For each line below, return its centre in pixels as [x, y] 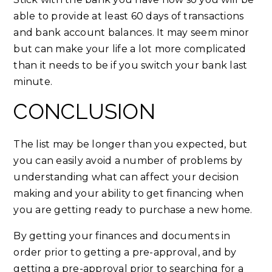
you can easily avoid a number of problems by [128, 161]
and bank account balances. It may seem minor [131, 33]
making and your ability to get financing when [129, 194]
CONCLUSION [84, 112]
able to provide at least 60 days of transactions [129, 16]
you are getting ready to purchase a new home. [133, 210]
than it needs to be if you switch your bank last [131, 66]
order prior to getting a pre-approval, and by [125, 253]
